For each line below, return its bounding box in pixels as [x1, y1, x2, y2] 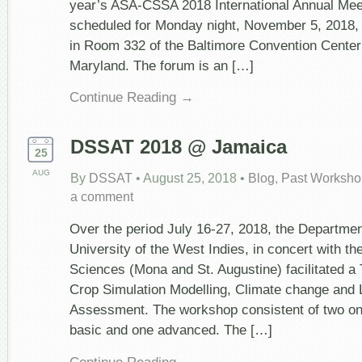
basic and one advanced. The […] [69, 322, 272, 339]
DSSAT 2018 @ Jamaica [70, 135, 287, 158]
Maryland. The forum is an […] [69, 57, 254, 74]
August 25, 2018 [143, 170, 237, 185]
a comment [70, 189, 133, 204]
